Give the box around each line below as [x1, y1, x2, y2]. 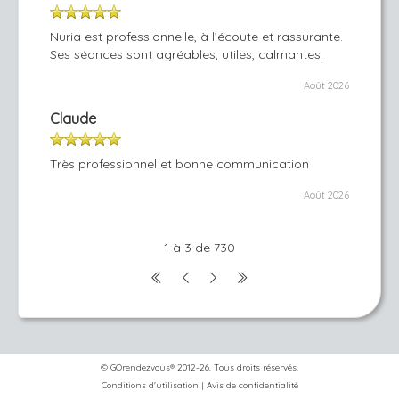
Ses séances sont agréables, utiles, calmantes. [50, 46, 323, 62]
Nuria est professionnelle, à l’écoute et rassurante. [50, 28, 343, 45]
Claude [50, 110, 96, 127]
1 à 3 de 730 [164, 239, 235, 256]
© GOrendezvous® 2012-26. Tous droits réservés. [101, 362, 298, 374]
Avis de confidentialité [206, 379, 298, 392]
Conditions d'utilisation [101, 379, 199, 392]
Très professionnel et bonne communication [50, 156, 309, 172]
